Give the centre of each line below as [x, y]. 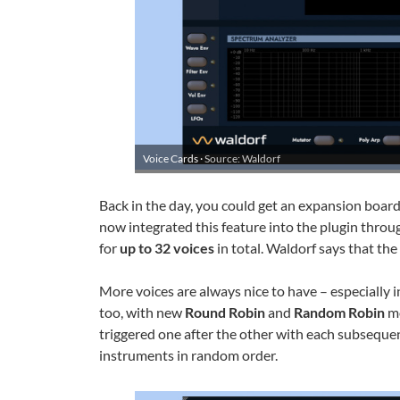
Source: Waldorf [242, 158]
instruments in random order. [188, 355]
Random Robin [339, 312]
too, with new [142, 312]
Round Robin [225, 312]
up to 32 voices [167, 248]
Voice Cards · [174, 158]
